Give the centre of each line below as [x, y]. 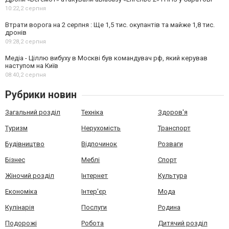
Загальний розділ [33, 112]
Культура [172, 175]
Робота [93, 223]
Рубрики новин [41, 94]
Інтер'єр [94, 191]
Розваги [170, 144]
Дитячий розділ [182, 223]
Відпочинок [99, 144]
